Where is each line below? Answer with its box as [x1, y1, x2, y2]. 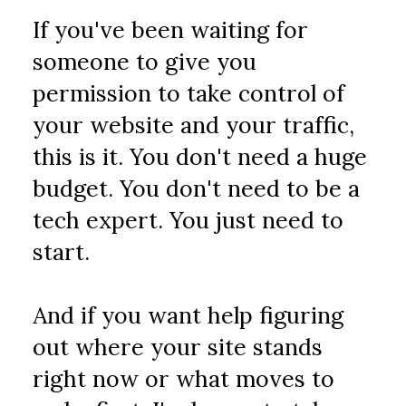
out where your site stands [33, 333, 324, 362]
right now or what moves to [33, 364, 335, 393]
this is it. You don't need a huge [33, 142, 368, 171]
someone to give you [33, 47, 257, 76]
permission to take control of [33, 79, 345, 108]
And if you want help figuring [33, 301, 344, 330]
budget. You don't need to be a [33, 174, 361, 203]
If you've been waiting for [33, 15, 309, 44]
